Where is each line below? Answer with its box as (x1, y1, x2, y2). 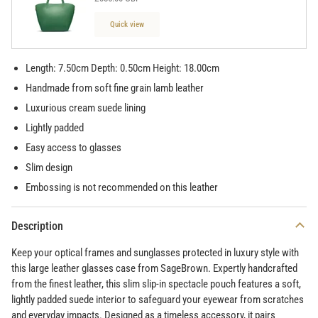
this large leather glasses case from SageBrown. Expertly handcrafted (11, 262, 297, 275)
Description (11, 219, 63, 233)
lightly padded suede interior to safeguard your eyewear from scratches (11, 293, 304, 307)
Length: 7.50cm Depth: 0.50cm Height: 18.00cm (26, 62, 219, 75)
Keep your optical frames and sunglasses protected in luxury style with (11, 246, 299, 260)
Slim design (26, 161, 72, 175)
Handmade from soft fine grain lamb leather (26, 82, 206, 95)
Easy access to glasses (26, 141, 124, 155)
